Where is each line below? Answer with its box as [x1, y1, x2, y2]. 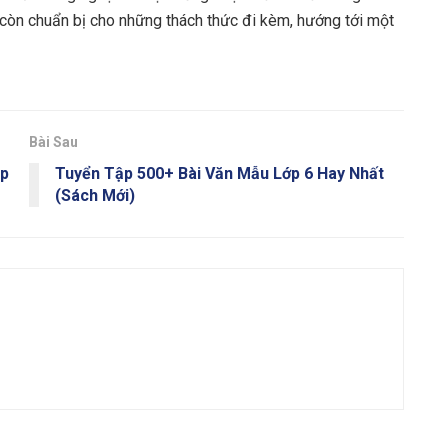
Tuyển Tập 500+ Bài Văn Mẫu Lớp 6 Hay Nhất [55, 163, 384, 183]
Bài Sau [29, 133, 78, 150]
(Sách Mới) [55, 185, 135, 205]
